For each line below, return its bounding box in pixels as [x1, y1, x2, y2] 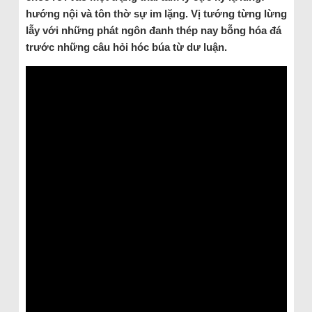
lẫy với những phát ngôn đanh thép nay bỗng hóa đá [25, 24, 281, 36]
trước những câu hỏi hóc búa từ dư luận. [25, 41, 227, 53]
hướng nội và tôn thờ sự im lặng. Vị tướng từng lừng [25, 8, 287, 19]
